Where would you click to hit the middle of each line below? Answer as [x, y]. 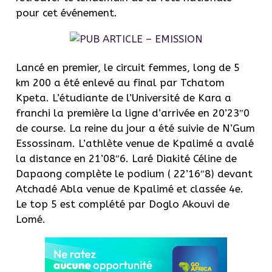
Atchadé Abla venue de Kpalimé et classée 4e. [130, 189]
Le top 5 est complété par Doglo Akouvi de [123, 204]
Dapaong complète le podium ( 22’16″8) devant [134, 173]
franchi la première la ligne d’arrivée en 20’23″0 [133, 113]
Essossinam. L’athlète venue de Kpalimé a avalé [135, 143]
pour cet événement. [66, 12]
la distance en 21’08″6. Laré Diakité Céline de [126, 158]
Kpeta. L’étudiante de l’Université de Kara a [124, 97]
